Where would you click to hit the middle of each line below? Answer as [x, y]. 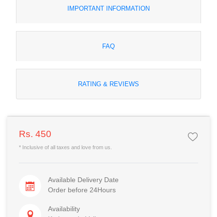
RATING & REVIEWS [108, 84]
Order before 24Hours [82, 190]
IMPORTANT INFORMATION [108, 8]
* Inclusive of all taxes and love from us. [65, 147]
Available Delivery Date [83, 179]
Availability [64, 209]
